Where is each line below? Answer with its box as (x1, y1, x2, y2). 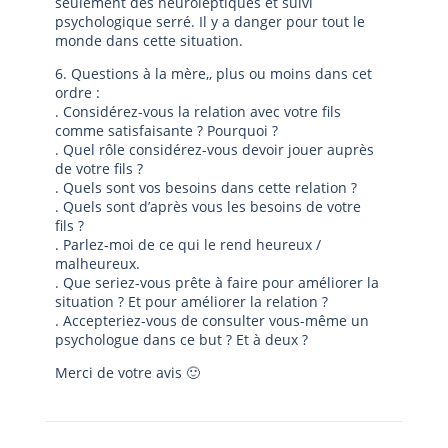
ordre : (55, 82, 100, 102)
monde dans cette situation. (55, 30, 243, 50)
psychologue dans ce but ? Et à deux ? (55, 329, 308, 349)
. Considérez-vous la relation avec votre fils (55, 101, 341, 121)
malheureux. (55, 253, 140, 273)
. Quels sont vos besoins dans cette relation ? (55, 177, 357, 197)
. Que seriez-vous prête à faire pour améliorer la (55, 272, 379, 292)
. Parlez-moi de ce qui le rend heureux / (55, 234, 321, 254)
